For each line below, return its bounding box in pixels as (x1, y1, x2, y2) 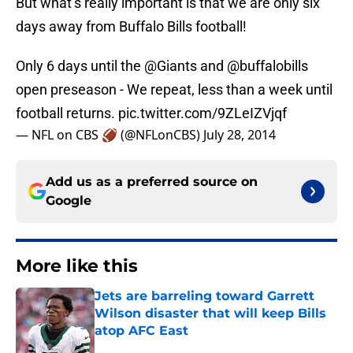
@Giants (144, 58, 197, 75)
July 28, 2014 (203, 126, 276, 144)
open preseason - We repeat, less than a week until (16, 81, 333, 98)
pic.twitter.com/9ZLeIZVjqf (118, 105, 287, 122)
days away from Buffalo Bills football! (16, 18, 247, 35)
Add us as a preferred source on (46, 174, 258, 190)
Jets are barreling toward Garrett (95, 288, 314, 304)
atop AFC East (95, 323, 188, 339)
